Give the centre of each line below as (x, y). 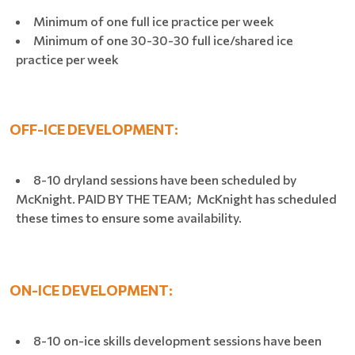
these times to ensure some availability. (129, 217)
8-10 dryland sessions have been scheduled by (165, 179)
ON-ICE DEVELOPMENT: (91, 290)
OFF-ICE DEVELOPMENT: (94, 129)
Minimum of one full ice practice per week (154, 21)
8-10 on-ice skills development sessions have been (177, 340)
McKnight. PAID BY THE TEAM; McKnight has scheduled (176, 198)
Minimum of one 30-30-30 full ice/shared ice (163, 40)
